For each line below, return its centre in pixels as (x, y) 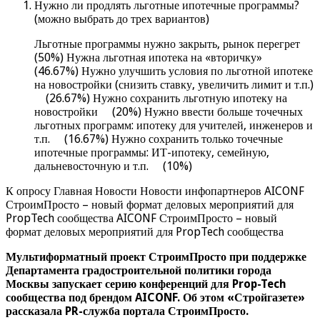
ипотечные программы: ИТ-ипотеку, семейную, (152, 153)
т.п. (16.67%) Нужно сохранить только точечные (159, 139)
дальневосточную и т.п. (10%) (113, 166)
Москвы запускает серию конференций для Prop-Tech (146, 284)
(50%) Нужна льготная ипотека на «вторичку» (154, 58)
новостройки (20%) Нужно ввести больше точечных (169, 112)
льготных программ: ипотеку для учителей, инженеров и (174, 126)
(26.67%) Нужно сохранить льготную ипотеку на (161, 99)
